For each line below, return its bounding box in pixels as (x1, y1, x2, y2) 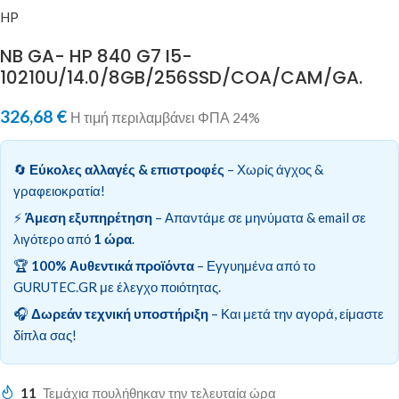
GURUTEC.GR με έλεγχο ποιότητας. (13, 278, 221, 295)
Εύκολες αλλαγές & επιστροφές (29, 160, 224, 177)
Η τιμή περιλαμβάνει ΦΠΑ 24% (70, 109, 260, 126)
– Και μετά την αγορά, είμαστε (208, 305, 384, 322)
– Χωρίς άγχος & (224, 160, 323, 177)
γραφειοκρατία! (13, 182, 105, 199)
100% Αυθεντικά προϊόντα (31, 256, 194, 273)
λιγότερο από (13, 230, 94, 247)
